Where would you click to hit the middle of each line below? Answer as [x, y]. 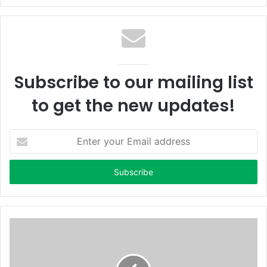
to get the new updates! [133, 106]
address [24, 173]
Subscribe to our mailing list [133, 83]
